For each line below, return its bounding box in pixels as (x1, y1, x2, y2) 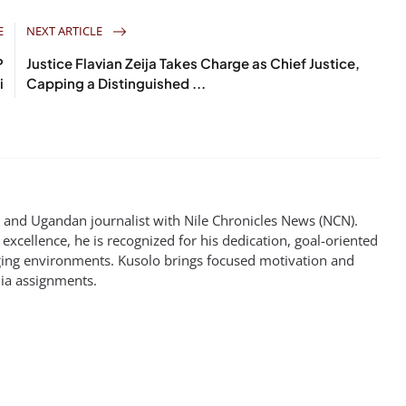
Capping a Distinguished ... (26, 73, 207, 92)
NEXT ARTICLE (26, 22, 106, 39)
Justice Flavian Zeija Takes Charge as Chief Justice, (26, 53, 361, 72)
